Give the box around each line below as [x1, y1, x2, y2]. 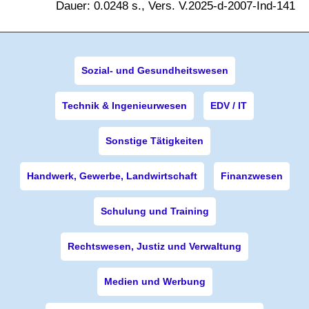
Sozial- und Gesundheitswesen [81, 65, 228, 76]
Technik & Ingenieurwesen [62, 100, 187, 111]
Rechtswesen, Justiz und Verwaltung [68, 241, 241, 252]
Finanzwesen [220, 170, 283, 181]
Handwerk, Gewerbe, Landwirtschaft [26, 170, 197, 181]
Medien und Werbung [103, 276, 206, 287]
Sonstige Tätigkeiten [106, 135, 203, 146]
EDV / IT [210, 100, 247, 111]
